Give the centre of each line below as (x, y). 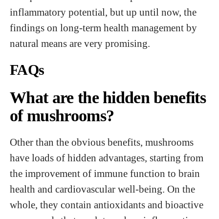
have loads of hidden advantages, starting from (107, 158)
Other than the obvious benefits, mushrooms (102, 142)
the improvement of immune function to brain (105, 173)
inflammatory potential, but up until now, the (103, 12)
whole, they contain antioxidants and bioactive (107, 205)
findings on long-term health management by (103, 28)
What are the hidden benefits (108, 98)
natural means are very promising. (80, 43)
